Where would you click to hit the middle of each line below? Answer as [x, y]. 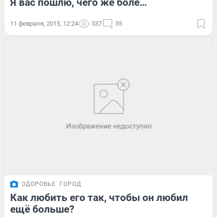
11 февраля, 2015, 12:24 [44, 23]
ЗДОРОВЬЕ [39, 184]
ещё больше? [42, 209]
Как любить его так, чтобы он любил [99, 197]
